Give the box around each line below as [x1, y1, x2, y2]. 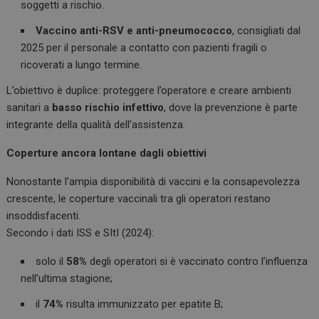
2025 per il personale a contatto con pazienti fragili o [21, 41, 268, 55]
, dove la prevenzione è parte [164, 101, 298, 115]
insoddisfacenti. [6, 209, 81, 223]
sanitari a [6, 101, 53, 115]
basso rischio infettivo [52, 101, 164, 115]
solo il [36, 255, 67, 268]
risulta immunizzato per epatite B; [63, 298, 224, 311]
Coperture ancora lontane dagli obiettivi [6, 147, 207, 160]
